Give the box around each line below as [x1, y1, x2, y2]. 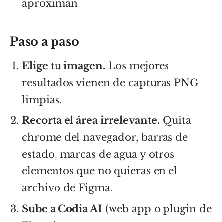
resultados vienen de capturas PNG [22, 76, 199, 89]
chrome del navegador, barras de [22, 131, 188, 143]
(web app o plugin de [102, 202, 212, 215]
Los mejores [105, 59, 169, 72]
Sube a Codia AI [22, 202, 103, 215]
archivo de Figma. [22, 181, 112, 194]
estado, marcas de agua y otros [22, 148, 175, 160]
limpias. [22, 93, 62, 106]
